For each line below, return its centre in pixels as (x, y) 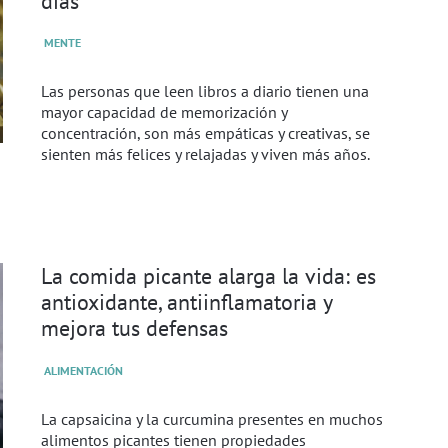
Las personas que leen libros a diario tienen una (204, 91)
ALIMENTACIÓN (83, 370)
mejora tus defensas (134, 328)
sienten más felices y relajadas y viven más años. (205, 154)
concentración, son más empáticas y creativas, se (205, 133)
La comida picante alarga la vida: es (208, 276)
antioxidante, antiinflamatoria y (186, 302)
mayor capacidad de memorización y (163, 112)
